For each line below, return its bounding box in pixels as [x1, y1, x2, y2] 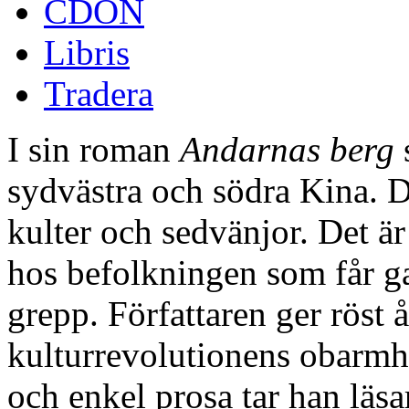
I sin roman [7, 129, 180, 169]
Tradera [44, 73, 153, 113]
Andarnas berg [180, 129, 394, 169]
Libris [44, 32, 130, 72]
